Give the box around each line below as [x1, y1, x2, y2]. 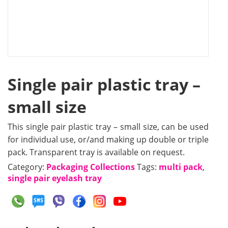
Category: [8, 161, 46, 173]
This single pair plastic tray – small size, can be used [8, 121, 209, 132]
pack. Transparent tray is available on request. [8, 146, 185, 158]
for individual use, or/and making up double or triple [8, 133, 209, 145]
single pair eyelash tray [8, 172, 102, 184]
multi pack [159, 161, 203, 173]
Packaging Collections [46, 161, 135, 173]
